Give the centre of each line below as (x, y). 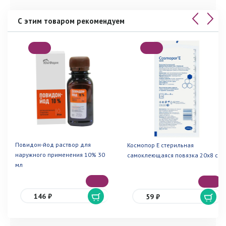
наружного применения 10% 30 (60, 154)
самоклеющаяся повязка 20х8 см (175, 155)
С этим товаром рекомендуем (71, 21)
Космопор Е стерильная (161, 145)
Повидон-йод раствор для (53, 144)
